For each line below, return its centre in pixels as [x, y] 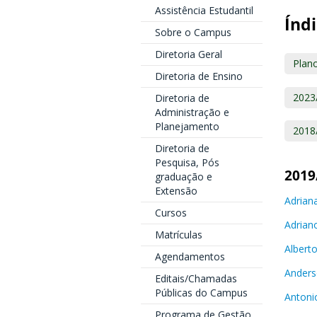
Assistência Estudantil [204, 10]
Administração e [192, 112]
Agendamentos [190, 257]
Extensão [176, 191]
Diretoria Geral [188, 54]
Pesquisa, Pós [187, 162]
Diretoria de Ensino [198, 76]
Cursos [171, 213]
